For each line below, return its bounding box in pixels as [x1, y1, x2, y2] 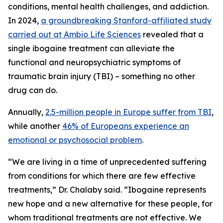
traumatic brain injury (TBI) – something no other [8, 71, 195, 82]
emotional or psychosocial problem [8, 135, 142, 145]
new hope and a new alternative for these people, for [8, 199, 213, 209]
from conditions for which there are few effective [8, 171, 196, 181]
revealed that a [141, 29, 204, 40]
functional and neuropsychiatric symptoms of [8, 57, 181, 68]
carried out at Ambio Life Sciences [8, 29, 141, 40]
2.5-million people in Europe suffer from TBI [45, 107, 212, 117]
